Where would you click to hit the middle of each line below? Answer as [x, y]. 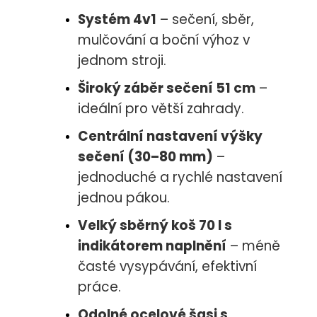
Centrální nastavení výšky [170, 137]
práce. [99, 287]
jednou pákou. [124, 198]
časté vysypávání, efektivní [167, 267]
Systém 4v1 [117, 20]
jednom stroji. [122, 61]
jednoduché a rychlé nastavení [180, 178]
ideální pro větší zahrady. [161, 109]
